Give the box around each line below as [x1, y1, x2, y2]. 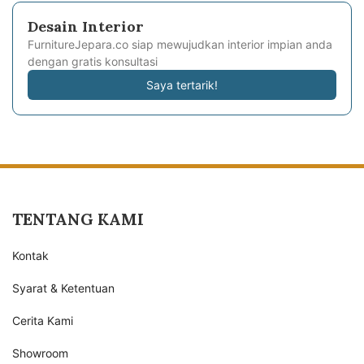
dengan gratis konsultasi [28, 54, 158, 69]
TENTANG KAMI [12, 209, 144, 230]
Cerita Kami [12, 314, 73, 328]
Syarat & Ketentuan [12, 281, 115, 296]
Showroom [12, 346, 68, 361]
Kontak [12, 249, 49, 263]
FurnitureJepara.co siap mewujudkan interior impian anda [28, 37, 332, 52]
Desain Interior [28, 17, 144, 37]
